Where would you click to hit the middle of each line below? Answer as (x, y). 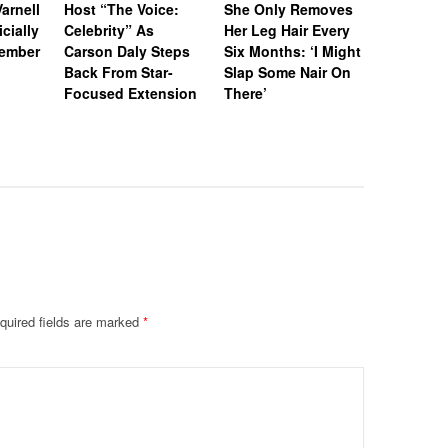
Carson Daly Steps (127, 50)
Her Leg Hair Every (287, 29)
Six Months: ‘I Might (292, 50)
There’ (245, 92)
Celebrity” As (109, 29)
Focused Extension (130, 92)
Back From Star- (118, 71)
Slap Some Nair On (287, 71)
